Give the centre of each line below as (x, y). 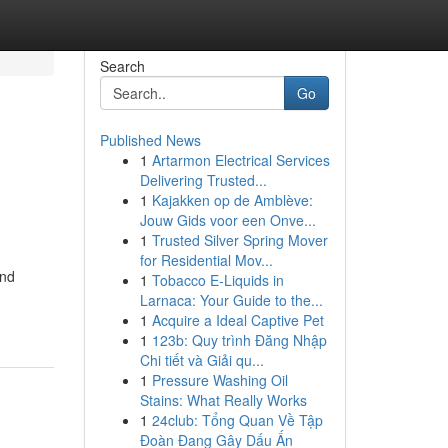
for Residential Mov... (206, 260)
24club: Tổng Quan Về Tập (237, 420)
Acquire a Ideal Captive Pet (237, 320)
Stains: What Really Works (223, 400)
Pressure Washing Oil (219, 380)
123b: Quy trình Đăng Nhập (239, 340)
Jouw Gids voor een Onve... (227, 220)
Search (122, 66)
